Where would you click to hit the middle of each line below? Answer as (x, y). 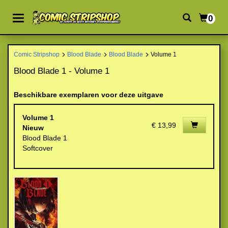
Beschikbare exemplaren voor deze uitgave (89, 95)
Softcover (38, 148)
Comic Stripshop (37, 54)
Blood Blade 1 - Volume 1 (62, 71)
